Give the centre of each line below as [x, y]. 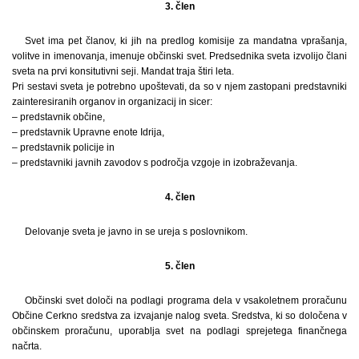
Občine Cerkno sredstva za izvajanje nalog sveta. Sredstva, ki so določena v [179, 315]
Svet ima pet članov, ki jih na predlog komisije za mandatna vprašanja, [186, 40]
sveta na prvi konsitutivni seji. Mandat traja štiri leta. [123, 71]
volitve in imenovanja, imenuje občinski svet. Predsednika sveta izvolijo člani [179, 56]
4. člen [179, 197]
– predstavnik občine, [58, 117]
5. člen [179, 266]
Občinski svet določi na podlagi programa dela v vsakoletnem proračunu [186, 300]
